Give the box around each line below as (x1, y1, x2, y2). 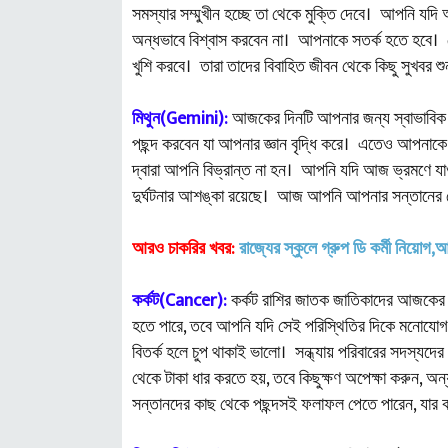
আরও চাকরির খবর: (132, 234, 235, 264)
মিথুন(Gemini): (132, 104, 228, 134)
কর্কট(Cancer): (132, 286, 231, 316)
